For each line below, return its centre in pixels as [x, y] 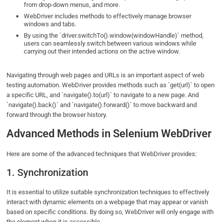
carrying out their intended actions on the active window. [103, 52]
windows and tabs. [51, 24]
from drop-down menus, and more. [73, 5]
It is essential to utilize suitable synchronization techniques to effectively [108, 192]
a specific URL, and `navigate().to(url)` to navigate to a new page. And [103, 95]
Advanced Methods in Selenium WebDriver [109, 134]
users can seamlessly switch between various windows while [110, 44]
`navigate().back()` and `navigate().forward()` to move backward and [102, 105]
